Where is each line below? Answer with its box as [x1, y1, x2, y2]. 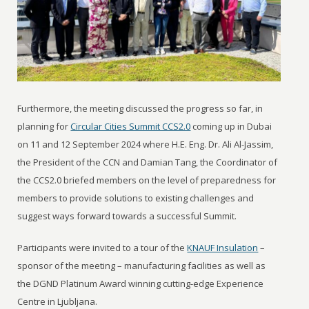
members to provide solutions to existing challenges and [17, 191, 255, 204]
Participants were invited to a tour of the [17, 241, 188, 254]
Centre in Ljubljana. [17, 295, 98, 308]
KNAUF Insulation [187, 241, 259, 254]
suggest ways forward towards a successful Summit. [17, 209, 237, 222]
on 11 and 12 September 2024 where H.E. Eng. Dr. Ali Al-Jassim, [17, 137, 274, 150]
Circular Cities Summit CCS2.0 [70, 119, 191, 132]
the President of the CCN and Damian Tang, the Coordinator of [17, 155, 278, 168]
